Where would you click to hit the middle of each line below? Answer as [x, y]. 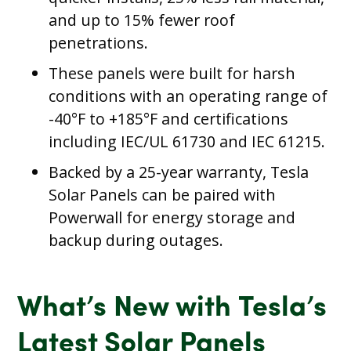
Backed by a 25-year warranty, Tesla [179, 172]
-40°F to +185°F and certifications [169, 118]
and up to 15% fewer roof [142, 20]
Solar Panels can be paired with [163, 195]
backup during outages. [136, 241]
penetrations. [99, 42]
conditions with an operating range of [188, 96]
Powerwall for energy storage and [172, 218]
